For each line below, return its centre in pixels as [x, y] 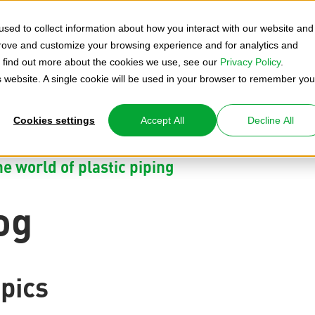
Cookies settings [54, 121]
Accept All [162, 121]
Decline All [271, 121]
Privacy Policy [250, 62]
